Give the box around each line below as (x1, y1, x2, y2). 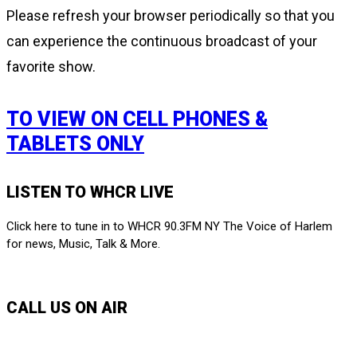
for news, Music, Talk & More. (6, 236, 160, 251)
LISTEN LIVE (6, 266, 68, 280)
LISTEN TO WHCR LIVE (6, 182, 174, 202)
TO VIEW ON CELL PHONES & (6, 107, 268, 131)
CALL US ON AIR (6, 297, 127, 317)
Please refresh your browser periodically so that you (6, 7, 335, 25)
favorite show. (6, 58, 96, 76)
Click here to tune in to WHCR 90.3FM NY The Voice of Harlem (6, 218, 332, 233)
